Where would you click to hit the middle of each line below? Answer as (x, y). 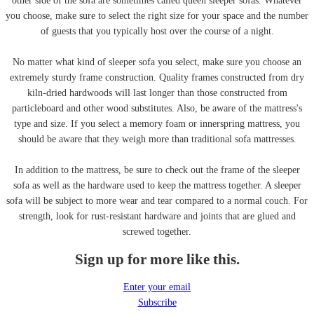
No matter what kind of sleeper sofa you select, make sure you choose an (157, 62)
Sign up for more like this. (157, 260)
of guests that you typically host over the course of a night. (157, 32)
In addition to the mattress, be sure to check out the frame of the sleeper (157, 170)
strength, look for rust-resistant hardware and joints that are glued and (157, 217)
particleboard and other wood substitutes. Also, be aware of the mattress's (157, 109)
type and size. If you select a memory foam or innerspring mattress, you (157, 124)
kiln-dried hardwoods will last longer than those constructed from (157, 93)
